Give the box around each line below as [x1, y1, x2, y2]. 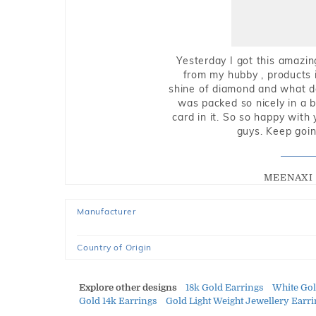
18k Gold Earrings [186, 282, 264, 293]
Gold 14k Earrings [79, 296, 157, 306]
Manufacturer [77, 206, 136, 217]
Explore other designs [79, 282, 177, 293]
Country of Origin [77, 242, 152, 253]
